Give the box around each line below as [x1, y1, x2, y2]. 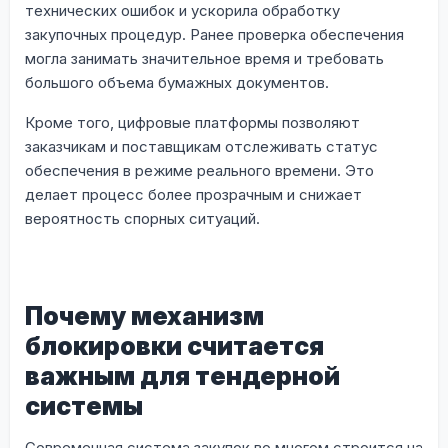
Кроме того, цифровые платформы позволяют [25, 112, 360, 132]
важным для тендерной [25, 360, 340, 391]
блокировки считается [25, 330, 324, 361]
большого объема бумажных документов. [25, 72, 329, 92]
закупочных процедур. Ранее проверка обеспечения [25, 24, 404, 44]
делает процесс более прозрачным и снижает [25, 184, 362, 204]
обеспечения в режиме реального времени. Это [25, 160, 374, 180]
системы [25, 390, 143, 421]
